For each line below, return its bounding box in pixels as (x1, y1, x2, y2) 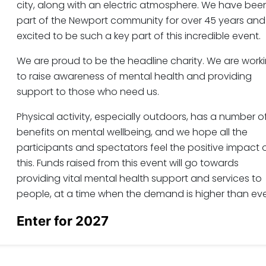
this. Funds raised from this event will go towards (16, 156, 239, 170)
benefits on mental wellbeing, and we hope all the (16, 125, 248, 139)
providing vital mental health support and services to (16, 171, 262, 185)
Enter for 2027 (16, 213, 109, 229)
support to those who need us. (16, 84, 159, 99)
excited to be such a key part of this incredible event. (16, 28, 261, 43)
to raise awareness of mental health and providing (16, 69, 252, 83)
